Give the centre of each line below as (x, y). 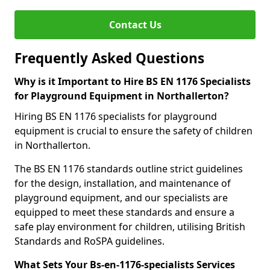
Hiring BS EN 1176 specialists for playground (116, 116)
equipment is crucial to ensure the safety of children (133, 131)
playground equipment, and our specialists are (121, 198)
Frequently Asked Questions (109, 58)
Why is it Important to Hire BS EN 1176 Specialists (133, 81)
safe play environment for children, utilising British (130, 227)
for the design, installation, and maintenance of (123, 183)
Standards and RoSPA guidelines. (89, 241)
